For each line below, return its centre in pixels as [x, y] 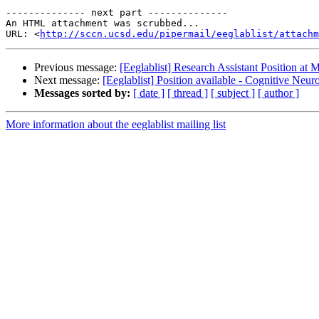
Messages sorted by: [82, 93]
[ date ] [149, 93]
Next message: [68, 80]
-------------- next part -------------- [117, 13]
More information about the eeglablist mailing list [116, 125]
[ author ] [278, 93]
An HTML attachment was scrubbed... [103, 23]
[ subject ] [233, 93]
